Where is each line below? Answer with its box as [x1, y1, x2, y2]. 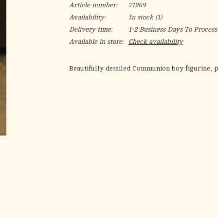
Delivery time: [69, 26, 112, 33]
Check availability [128, 38, 183, 45]
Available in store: [69, 38, 124, 45]
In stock [128, 14, 153, 21]
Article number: [69, 1, 117, 9]
